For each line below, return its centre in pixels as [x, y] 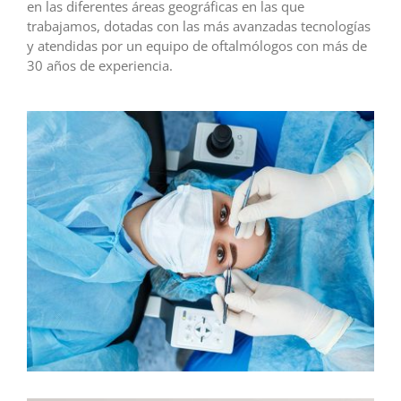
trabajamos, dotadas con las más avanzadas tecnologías [198, 26]
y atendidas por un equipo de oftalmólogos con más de [196, 46]
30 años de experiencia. [99, 66]
